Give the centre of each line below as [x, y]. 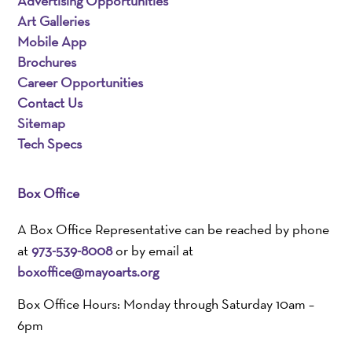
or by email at [153, 251]
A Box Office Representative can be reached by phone [174, 229]
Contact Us [50, 103]
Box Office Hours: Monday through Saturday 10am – [166, 304]
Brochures [47, 62]
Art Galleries [54, 21]
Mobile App [52, 42]
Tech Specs [50, 144]
